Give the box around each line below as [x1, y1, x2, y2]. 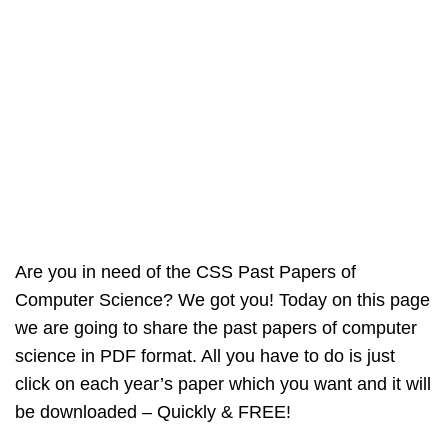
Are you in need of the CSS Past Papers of [15, 262, 356, 283]
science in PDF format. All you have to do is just [15, 346, 395, 367]
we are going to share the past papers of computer [15, 318, 417, 339]
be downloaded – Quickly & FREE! [15, 402, 291, 423]
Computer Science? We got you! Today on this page [15, 290, 430, 311]
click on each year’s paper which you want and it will [15, 374, 431, 395]
